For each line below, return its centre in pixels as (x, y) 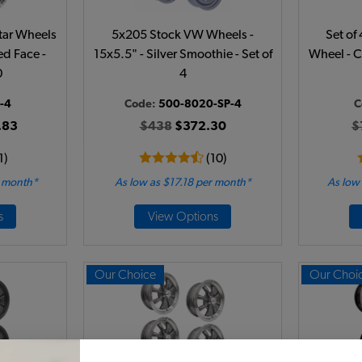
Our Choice (125, 275)
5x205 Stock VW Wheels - (183, 35)
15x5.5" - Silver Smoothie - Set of (183, 54)
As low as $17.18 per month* (183, 183)
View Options (183, 217)
